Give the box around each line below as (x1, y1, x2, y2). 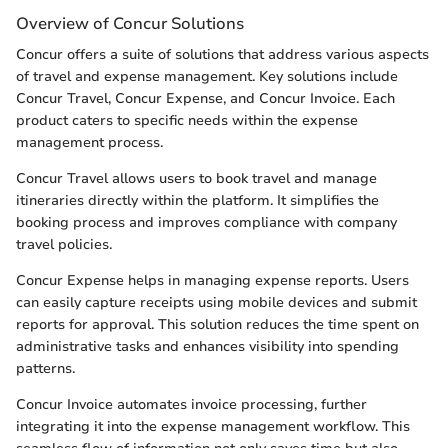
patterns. (16, 358, 75, 378)
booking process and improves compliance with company (16, 212, 397, 232)
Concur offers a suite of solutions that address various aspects (16, 44, 429, 64)
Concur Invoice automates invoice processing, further (16, 394, 367, 414)
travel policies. (16, 234, 112, 254)
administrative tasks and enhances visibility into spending (16, 336, 399, 356)
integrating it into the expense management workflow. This (16, 416, 410, 436)
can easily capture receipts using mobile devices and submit (16, 292, 417, 312)
